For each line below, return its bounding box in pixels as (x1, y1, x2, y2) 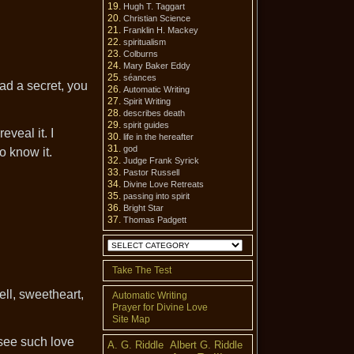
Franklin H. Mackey (123, 25, 198, 35)
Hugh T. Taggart (123, 2, 185, 11)
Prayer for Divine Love (112, 302, 208, 314)
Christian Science (123, 13, 190, 23)
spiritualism (123, 37, 166, 47)
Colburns (123, 49, 158, 58)
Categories (107, 239, 154, 250)
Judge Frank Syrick (123, 156, 199, 165)
